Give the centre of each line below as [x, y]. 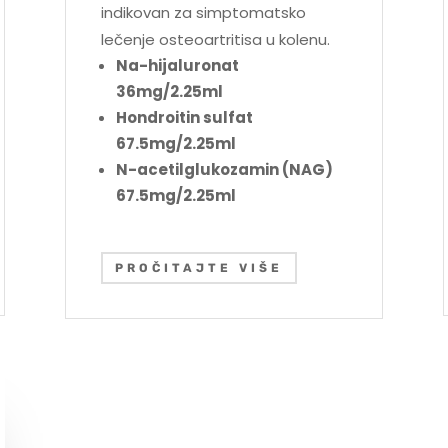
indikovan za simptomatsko [203, 13]
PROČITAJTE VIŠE [198, 267]
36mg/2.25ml [169, 92]
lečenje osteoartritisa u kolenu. [215, 40]
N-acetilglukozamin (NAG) [224, 170]
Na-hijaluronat [177, 66]
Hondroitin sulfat [184, 118]
